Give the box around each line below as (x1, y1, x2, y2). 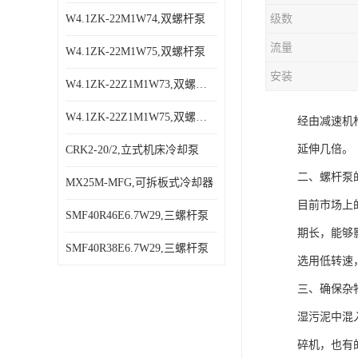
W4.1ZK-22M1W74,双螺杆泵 (66, 13, 205, 25)
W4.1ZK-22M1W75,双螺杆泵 (66, 46, 205, 58)
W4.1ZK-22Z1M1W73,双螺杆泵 (196, 78, 207, 90)
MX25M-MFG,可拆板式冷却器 (66, 177, 213, 189)
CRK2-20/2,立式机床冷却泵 (66, 144, 199, 156)
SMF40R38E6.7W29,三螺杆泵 (66, 242, 209, 254)
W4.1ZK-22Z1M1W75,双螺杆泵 (196, 111, 207, 123)
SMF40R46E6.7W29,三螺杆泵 (66, 209, 209, 221)
